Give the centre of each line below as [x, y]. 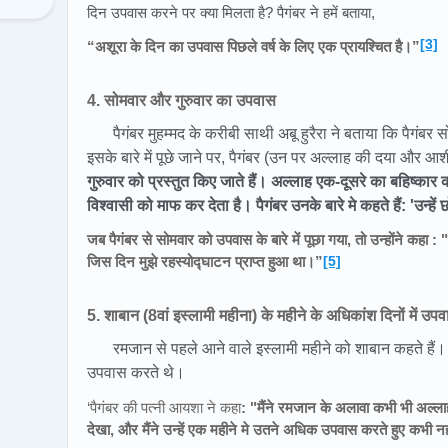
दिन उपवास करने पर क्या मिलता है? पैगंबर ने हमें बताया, [231, 13]
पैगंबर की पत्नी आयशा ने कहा [165, 407]
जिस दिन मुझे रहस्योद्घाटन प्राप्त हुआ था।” [205, 262]
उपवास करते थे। [136, 372]
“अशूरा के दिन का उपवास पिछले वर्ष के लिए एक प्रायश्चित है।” [253, 46]
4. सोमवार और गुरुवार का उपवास [181, 100]
